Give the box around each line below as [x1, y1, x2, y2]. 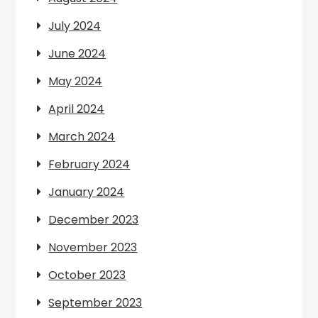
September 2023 [48, 295, 143, 311]
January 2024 [48, 184, 125, 200]
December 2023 [48, 212, 139, 228]
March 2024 [48, 128, 116, 145]
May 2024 [48, 73, 103, 89]
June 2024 [48, 45, 106, 62]
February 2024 [48, 156, 131, 172]
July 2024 [48, 18, 102, 34]
